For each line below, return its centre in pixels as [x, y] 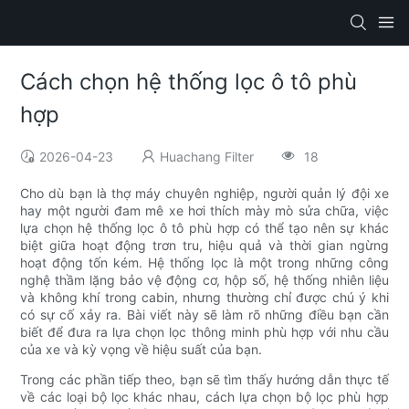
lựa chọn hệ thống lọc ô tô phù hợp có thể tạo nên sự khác [204, 228]
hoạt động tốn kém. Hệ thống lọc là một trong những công [204, 263]
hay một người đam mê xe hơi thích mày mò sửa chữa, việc [204, 211]
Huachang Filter [207, 157]
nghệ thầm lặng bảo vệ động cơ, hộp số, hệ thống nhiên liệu [204, 280]
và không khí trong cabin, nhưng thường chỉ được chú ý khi [204, 298]
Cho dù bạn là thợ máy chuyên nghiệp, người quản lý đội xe [204, 194]
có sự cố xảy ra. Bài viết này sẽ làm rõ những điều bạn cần [204, 315]
